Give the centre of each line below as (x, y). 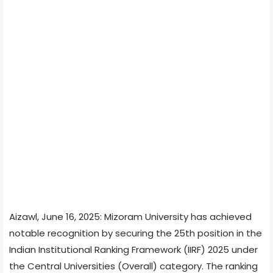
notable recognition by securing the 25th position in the (136, 233)
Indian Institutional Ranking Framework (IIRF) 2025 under (133, 249)
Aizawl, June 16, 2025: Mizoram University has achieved (130, 216)
